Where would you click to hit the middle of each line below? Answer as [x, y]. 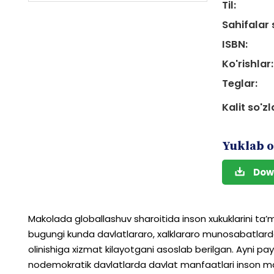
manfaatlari [207, 265]
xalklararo [179, 234]
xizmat [87, 249]
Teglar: [239, 83]
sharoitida [157, 219]
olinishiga [49, 249]
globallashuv [103, 219]
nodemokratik [60, 265]
